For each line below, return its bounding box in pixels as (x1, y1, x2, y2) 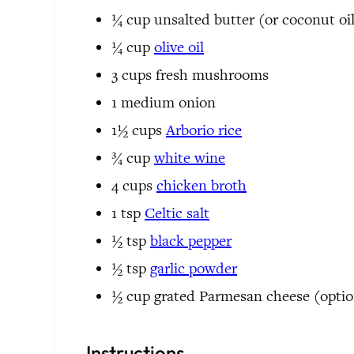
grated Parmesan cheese (154, 285, 310, 306)
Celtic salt (145, 202, 209, 223)
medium (121, 92, 175, 112)
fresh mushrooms (156, 64, 269, 85)
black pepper (150, 230, 232, 250)
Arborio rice (166, 119, 242, 140)
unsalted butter (154, 9, 254, 29)
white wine (154, 147, 225, 168)
